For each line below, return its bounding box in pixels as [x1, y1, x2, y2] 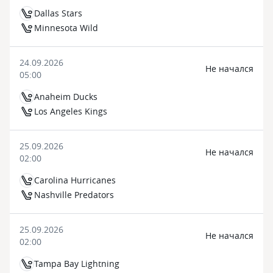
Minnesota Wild [34, 22, 98, 34]
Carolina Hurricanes [34, 174, 116, 186]
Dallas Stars [34, 7, 82, 19]
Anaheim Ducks [34, 91, 97, 102]
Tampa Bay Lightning [34, 258, 119, 269]
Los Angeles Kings [34, 105, 107, 117]
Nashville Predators [34, 189, 114, 200]
